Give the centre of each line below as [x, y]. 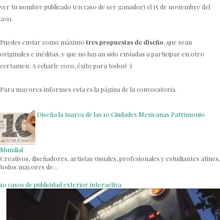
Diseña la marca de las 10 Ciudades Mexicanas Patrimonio [121, 114]
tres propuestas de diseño [125, 42]
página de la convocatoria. [139, 89]
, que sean [178, 42]
